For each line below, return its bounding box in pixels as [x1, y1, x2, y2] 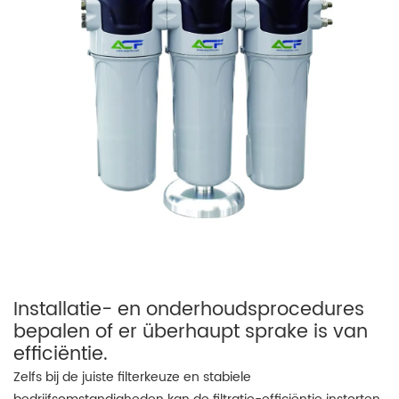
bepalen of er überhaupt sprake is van [13, 317, 368, 347]
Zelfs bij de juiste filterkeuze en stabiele [13, 367, 251, 387]
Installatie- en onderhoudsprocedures [13, 295, 364, 325]
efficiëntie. [13, 339, 108, 370]
